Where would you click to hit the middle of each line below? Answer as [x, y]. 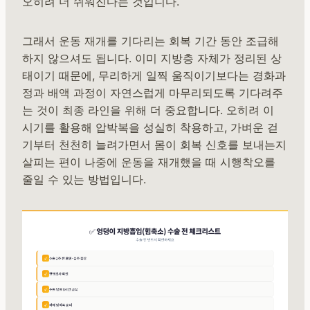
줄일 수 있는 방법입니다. [84, 180]
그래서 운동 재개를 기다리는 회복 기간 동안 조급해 [151, 41]
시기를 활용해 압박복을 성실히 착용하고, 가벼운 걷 [150, 128]
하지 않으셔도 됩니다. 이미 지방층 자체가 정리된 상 [152, 58]
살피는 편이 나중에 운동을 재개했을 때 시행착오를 [149, 162]
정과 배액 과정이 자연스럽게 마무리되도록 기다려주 [153, 93]
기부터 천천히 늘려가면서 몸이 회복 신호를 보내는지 [154, 145]
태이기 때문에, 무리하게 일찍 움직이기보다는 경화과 [154, 76]
